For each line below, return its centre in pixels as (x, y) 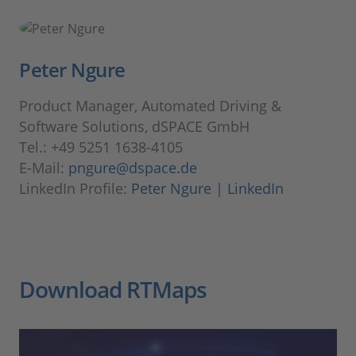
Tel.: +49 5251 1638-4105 (101, 147)
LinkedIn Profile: (75, 189)
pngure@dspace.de (133, 168)
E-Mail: (44, 168)
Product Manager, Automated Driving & (150, 106)
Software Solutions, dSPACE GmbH (134, 127)
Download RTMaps (113, 290)
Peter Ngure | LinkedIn (207, 189)
